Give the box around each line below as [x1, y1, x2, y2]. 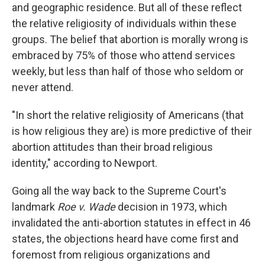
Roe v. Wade [57, 201, 118, 213]
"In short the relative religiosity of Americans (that [12, 109, 244, 121]
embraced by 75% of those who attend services [12, 49, 235, 62]
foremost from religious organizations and [12, 248, 210, 261]
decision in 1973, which [118, 201, 227, 213]
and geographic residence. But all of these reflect [12, 1, 242, 14]
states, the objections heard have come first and [12, 232, 238, 245]
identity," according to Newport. [12, 157, 157, 169]
